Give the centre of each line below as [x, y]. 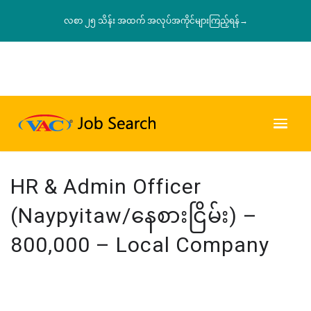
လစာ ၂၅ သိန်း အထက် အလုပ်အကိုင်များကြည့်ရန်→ [155, 21]
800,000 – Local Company [140, 244]
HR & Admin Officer [106, 186]
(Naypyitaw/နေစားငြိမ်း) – [134, 215]
